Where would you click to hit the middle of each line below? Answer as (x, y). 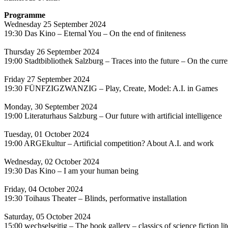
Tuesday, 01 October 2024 (47, 134)
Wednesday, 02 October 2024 (52, 161)
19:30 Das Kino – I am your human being (71, 170)
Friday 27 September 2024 (47, 79)
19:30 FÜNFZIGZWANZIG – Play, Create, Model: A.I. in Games (111, 88)
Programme (25, 15)
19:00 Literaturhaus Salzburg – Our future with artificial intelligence (113, 116)
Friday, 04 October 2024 (44, 189)
